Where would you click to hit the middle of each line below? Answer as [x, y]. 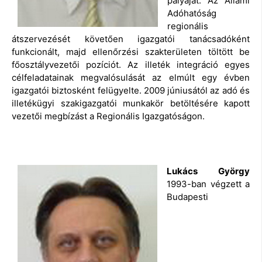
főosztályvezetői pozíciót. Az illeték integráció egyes [131, 64]
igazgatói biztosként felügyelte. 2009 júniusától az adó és [131, 90]
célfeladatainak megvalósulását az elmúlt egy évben [131, 77]
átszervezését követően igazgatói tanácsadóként [131, 39]
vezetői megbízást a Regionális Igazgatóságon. [108, 116]
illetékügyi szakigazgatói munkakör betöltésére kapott [131, 103]
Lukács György [208, 171]
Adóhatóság [192, 13]
